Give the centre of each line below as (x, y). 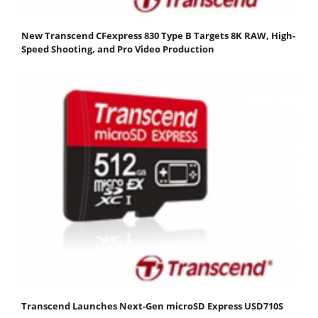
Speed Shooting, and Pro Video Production (118, 49)
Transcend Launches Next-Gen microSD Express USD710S (152, 306)
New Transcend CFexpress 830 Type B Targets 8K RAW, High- (158, 36)
